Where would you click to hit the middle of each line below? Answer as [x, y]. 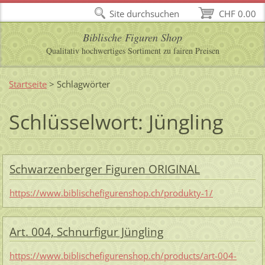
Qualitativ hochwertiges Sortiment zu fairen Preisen [132, 51]
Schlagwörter [83, 84]
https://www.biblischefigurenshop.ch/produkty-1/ [111, 193]
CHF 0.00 [238, 14]
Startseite [28, 84]
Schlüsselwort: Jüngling [116, 122]
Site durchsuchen [145, 14]
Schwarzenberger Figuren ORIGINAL [104, 169]
